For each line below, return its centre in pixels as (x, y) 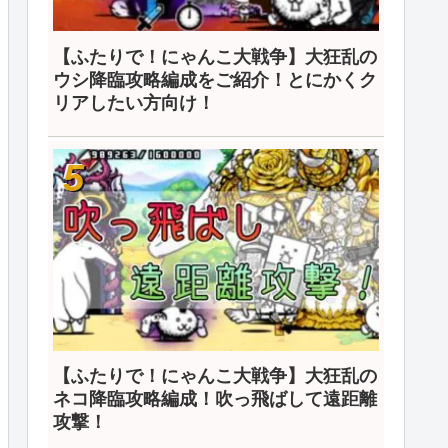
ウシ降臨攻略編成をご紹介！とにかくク (215, 79)
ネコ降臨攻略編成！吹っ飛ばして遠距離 (215, 398)
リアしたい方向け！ (134, 102)
